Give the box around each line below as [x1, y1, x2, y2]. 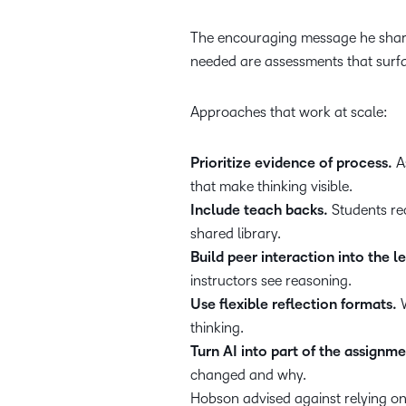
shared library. [190, 226, 285, 241]
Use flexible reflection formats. [190, 296, 397, 313]
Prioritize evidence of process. [190, 155, 392, 171]
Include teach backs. [190, 202, 328, 218]
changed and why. [190, 367, 310, 382]
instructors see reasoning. [190, 273, 355, 288]
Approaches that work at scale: [190, 104, 391, 120]
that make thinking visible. [190, 179, 356, 194]
